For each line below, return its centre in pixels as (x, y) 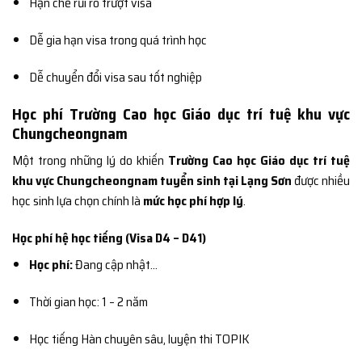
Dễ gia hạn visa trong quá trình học (118, 40)
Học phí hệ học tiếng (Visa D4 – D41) (109, 238)
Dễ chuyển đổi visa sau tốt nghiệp (115, 77)
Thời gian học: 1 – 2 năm (88, 301)
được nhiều (321, 181)
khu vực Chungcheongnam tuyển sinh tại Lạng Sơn (152, 181)
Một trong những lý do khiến (90, 161)
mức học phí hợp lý (193, 201)
